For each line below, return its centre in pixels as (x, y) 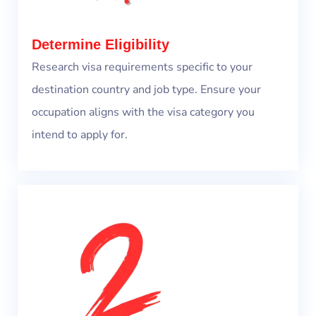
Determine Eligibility (101, 45)
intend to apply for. (80, 135)
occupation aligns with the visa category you (143, 113)
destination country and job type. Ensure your (146, 90)
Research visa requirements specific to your (142, 67)
